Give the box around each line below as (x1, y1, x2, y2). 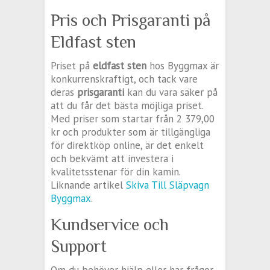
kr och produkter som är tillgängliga (51, 125, 210, 139)
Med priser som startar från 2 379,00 (51, 112, 215, 126)
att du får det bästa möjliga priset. (51, 99, 203, 113)
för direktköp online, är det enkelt (51, 139, 204, 152)
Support (51, 237, 107, 256)
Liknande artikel (51, 178, 126, 192)
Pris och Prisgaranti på (51, 11, 211, 30)
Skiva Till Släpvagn (126, 178, 209, 192)
